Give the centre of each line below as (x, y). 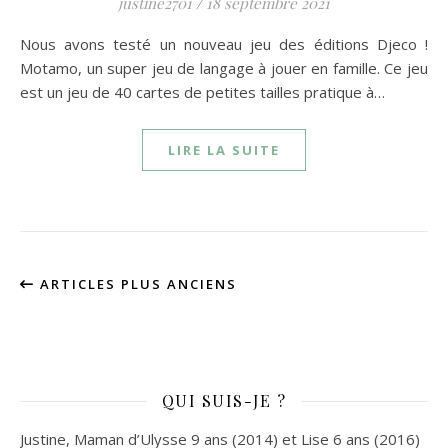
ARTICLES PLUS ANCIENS (136, 284)
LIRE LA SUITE (224, 150)
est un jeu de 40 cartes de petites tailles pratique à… (202, 92)
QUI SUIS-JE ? (224, 400)
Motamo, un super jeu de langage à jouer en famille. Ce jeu (224, 68)
